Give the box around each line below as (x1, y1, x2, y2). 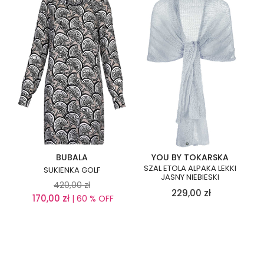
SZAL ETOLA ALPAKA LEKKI (144, 162, 236, 174)
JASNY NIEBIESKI (161, 171, 219, 183)
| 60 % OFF (69, 192, 114, 204)
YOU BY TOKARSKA (151, 151, 229, 163)
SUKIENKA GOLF (44, 164, 100, 176)
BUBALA (56, 151, 88, 163)
